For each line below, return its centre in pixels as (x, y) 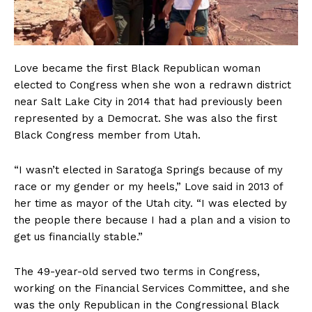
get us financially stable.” (78, 237)
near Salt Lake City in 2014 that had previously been (148, 102)
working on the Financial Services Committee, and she (152, 289)
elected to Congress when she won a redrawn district (153, 85)
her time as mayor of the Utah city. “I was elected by (150, 204)
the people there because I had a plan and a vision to (152, 220)
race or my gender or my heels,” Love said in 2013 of (148, 187)
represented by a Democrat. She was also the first (146, 119)
